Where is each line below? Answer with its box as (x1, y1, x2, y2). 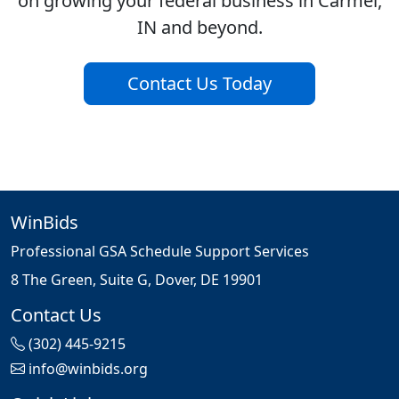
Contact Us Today (127, 71, 272, 96)
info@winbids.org (28, 359, 148, 379)
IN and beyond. (136, 15, 263, 40)
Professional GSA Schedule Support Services (11, 241, 309, 262)
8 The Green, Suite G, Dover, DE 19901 (11, 270, 263, 290)
